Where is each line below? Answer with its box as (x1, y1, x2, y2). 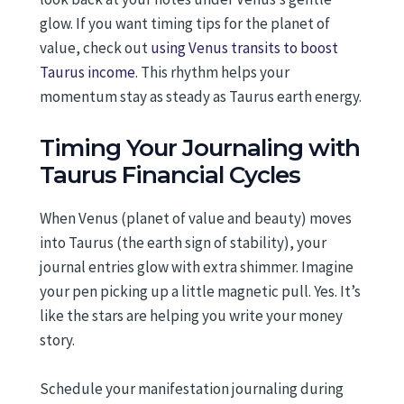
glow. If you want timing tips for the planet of (40, 14, 330, 34)
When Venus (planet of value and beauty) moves (40, 207, 352, 228)
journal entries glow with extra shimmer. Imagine (40, 256, 353, 277)
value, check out (40, 38, 151, 59)
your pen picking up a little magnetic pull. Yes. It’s (40, 280, 361, 301)
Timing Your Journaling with (40, 133, 360, 162)
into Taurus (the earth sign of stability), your (40, 232, 326, 252)
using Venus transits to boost (151, 38, 338, 59)
